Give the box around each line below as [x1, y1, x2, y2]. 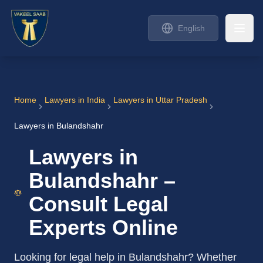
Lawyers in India [45, 95, 105, 104]
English [178, 23, 205, 33]
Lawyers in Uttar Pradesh [113, 95, 207, 104]
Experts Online [28, 215, 178, 240]
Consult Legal [28, 192, 168, 216]
